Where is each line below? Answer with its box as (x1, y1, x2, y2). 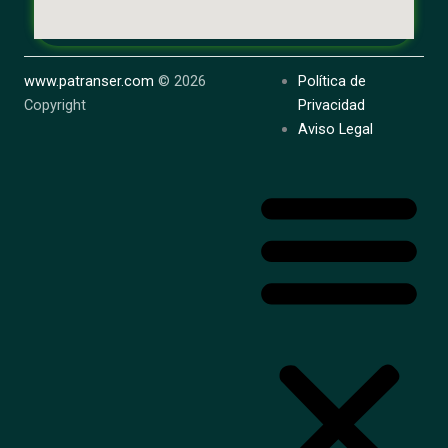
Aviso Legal (298, 119, 374, 138)
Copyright (24, 95, 86, 114)
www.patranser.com (24, 71, 154, 90)
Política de (298, 71, 367, 90)
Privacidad (298, 95, 366, 114)
